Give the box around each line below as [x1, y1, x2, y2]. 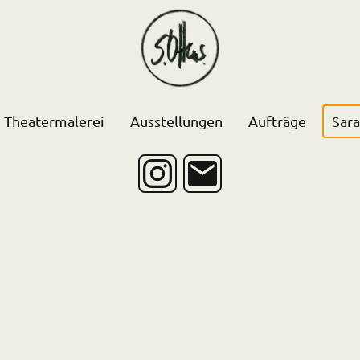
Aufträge [247, 112, 306, 130]
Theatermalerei [3, 112, 104, 130]
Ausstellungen [129, 112, 223, 130]
